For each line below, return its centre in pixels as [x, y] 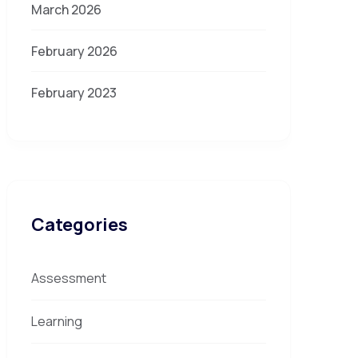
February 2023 [74, 93]
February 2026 [74, 51]
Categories [80, 225]
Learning [57, 321]
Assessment [69, 278]
